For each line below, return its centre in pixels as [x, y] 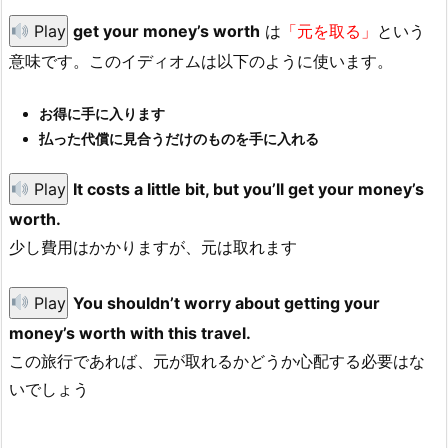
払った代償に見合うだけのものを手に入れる [179, 138]
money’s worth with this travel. [130, 332]
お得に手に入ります [102, 113]
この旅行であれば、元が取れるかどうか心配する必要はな [217, 360]
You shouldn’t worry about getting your [227, 302]
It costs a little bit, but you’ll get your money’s [249, 189]
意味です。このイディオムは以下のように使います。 [201, 61]
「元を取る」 [329, 31]
